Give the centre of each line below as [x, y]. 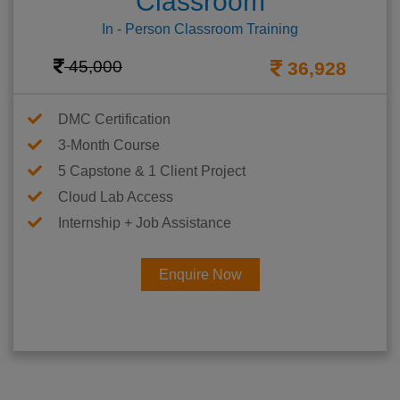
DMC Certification [114, 120]
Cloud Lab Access [116, 197]
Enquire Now [200, 275]
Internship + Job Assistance [145, 223]
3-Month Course [109, 146]
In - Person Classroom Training [200, 29]
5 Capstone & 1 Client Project [152, 171]
